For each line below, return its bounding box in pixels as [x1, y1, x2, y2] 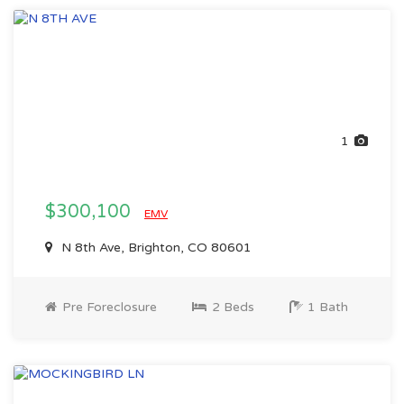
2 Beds [208, 299, 254, 315]
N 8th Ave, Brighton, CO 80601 [58, 240, 252, 255]
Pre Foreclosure [59, 299, 157, 315]
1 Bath [304, 299, 348, 315]
